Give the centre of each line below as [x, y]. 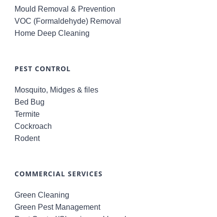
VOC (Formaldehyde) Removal [68, 21]
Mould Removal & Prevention [65, 9]
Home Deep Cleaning [52, 33]
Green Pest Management [57, 207]
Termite [27, 114]
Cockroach [33, 126]
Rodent [27, 138]
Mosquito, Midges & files [56, 90]
